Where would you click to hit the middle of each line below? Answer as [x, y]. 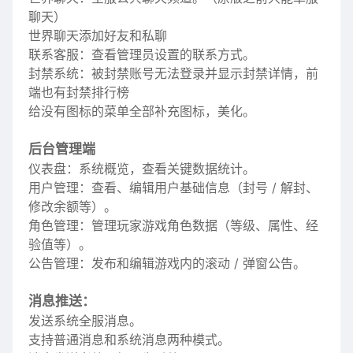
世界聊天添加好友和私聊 [98, 35]
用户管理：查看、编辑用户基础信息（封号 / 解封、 [173, 188]
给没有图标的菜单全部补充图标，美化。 [142, 111]
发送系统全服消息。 [85, 321]
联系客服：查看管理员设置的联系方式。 [142, 54]
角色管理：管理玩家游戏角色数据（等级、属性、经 [173, 225]
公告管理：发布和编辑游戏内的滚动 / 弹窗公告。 [167, 263]
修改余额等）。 [72, 206]
